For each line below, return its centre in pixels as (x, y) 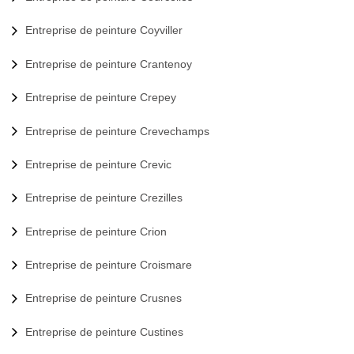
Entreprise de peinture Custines (104, 331)
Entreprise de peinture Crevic (98, 164)
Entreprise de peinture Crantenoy (109, 64)
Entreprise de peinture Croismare (109, 265)
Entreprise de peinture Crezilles (104, 198)
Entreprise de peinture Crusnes (104, 298)
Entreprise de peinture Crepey (101, 98)
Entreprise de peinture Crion (96, 231)
